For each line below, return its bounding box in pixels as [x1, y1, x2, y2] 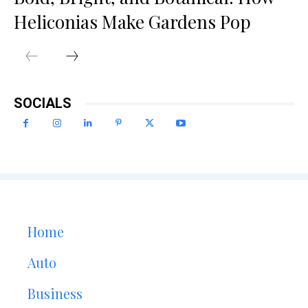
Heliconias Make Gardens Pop [14, 10, 251, 34]
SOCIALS [14, 95, 71, 112]
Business [27, 284, 82, 303]
